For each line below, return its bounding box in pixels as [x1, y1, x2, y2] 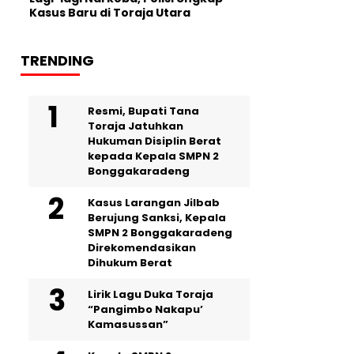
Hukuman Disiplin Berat [88, 134, 221, 149]
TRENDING [21, 51, 94, 71]
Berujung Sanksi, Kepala [88, 210, 226, 226]
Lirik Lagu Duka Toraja [88, 287, 213, 303]
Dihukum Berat [88, 255, 172, 271]
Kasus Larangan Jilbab [88, 195, 220, 211]
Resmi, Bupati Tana [88, 104, 199, 119]
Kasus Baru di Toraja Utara [29, 5, 190, 21]
